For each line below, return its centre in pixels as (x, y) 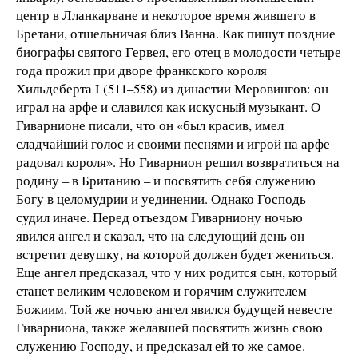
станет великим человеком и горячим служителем (161, 291)
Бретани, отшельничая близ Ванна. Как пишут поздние (176, 34)
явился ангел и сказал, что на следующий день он (160, 236)
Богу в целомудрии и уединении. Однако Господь (161, 199)
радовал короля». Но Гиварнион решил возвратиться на (178, 162)
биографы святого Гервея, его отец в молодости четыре (179, 52)
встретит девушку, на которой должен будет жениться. (175, 254)
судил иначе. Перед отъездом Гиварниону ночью (159, 217)
